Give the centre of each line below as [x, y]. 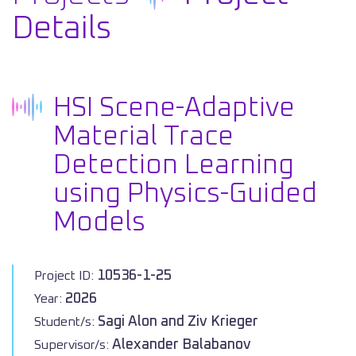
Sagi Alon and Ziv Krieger [178, 322]
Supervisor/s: [73, 345]
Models [99, 222]
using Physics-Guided [185, 194]
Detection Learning [174, 165]
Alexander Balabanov [182, 345]
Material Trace [143, 137]
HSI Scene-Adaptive [174, 108]
